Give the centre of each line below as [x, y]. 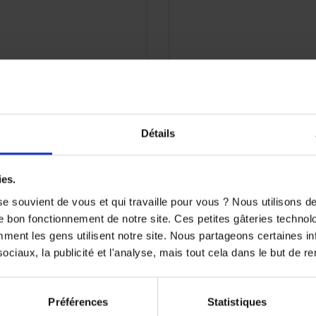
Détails [158, 133]
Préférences [78, 302]
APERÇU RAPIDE [44, 64]
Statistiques [237, 302]
